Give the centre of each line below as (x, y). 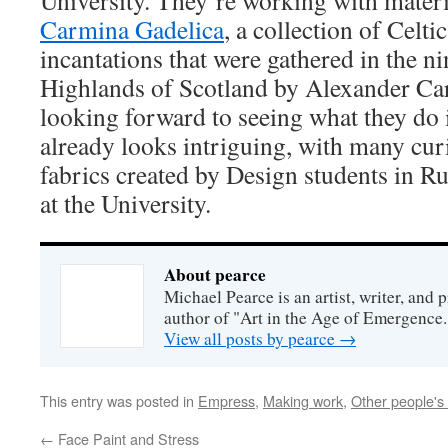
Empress (226, 400)
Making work (303, 400)
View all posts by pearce (251, 338)
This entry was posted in (119, 400)
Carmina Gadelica (132, 29)
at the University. (125, 203)
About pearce (215, 274)
